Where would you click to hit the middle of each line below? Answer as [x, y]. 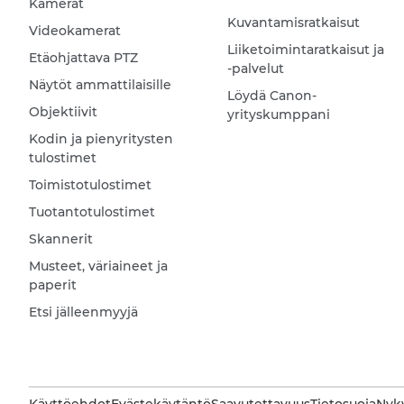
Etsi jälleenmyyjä [83, 312]
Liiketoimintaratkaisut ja [305, 50]
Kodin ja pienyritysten [101, 139]
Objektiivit [63, 112]
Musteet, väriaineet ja [98, 266]
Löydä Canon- [271, 96]
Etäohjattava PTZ [83, 58]
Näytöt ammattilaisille [100, 85]
